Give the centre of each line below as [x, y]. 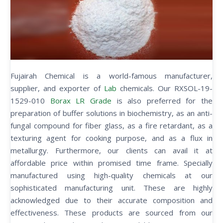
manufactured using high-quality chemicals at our [111, 175]
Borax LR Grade [81, 101]
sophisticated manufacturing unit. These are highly [111, 188]
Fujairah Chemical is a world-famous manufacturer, [111, 76]
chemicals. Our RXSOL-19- [165, 88]
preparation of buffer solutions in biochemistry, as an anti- [111, 113]
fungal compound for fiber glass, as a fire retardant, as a [111, 126]
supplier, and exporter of [57, 88]
